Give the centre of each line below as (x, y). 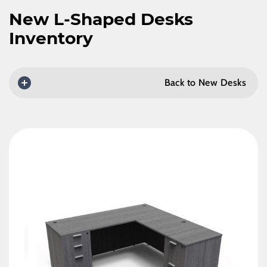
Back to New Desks (205, 83)
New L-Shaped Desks (101, 19)
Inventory (51, 38)
